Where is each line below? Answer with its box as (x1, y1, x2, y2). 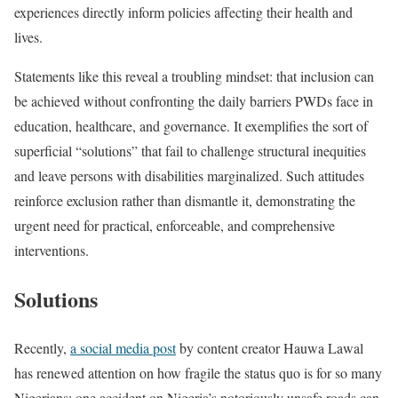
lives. (14, 28, 43, 47)
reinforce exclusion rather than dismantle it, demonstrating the (14, 191, 355, 211)
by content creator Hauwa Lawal (176, 338, 363, 358)
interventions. (14, 241, 89, 260)
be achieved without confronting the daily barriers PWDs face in (14, 92, 373, 111)
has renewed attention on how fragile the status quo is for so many (14, 363, 382, 383)
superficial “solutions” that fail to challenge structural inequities (14, 141, 366, 161)
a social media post (70, 338, 176, 358)
